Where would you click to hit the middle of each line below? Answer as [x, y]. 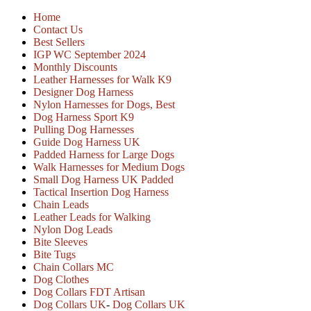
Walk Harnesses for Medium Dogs [109, 167]
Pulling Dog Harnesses [84, 129]
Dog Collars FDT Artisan [89, 292]
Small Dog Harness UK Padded [103, 179]
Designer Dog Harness [83, 92]
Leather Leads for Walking [92, 217]
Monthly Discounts [75, 67]
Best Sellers [59, 42]
